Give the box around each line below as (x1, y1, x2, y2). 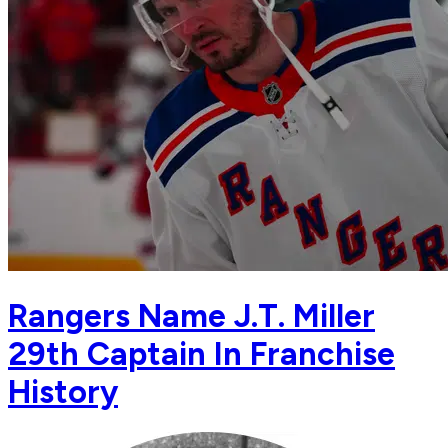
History (8, 372, 118, 411)
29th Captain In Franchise (8, 334, 395, 373)
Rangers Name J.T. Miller (8, 296, 375, 335)
